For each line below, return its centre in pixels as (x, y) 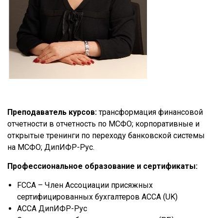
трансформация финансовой (151, 112)
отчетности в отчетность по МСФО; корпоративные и (103, 124)
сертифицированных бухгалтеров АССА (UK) (97, 197)
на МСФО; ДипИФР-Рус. (51, 147)
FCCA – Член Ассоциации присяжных (85, 185)
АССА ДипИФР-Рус (52, 209)
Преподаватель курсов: (53, 112)
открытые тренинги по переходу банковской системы (106, 136)
